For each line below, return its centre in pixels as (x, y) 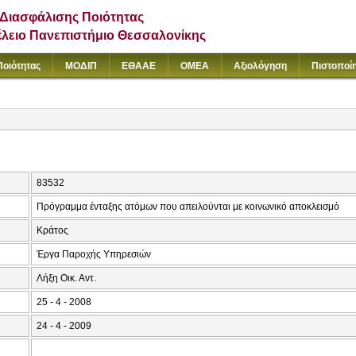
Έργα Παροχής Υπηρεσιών (94, 255)
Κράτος (52, 231)
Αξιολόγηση (260, 66)
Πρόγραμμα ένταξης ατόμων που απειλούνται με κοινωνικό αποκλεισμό (188, 207)
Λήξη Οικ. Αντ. (66, 279)
